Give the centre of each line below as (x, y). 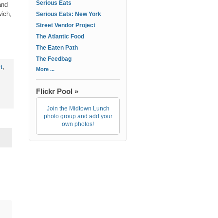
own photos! (78, 124)
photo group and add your (78, 116)
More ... (45, 69)
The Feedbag (54, 59)
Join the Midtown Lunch (78, 109)
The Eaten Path (57, 48)
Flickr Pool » (57, 91)
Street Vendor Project (66, 25)
